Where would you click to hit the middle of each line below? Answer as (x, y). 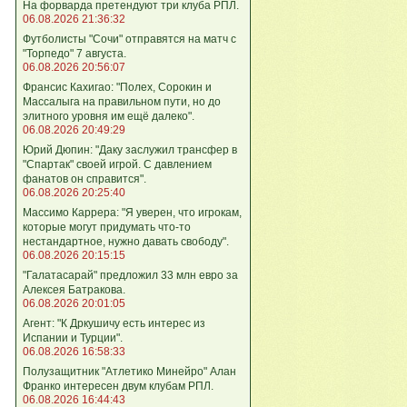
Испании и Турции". (73, 338)
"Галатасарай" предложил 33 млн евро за (130, 275)
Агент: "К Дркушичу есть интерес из (114, 323)
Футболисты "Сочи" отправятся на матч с (129, 39)
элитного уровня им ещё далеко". (109, 116)
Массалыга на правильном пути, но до (122, 101)
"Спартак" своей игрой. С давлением (117, 164)
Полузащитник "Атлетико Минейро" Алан (129, 371)
